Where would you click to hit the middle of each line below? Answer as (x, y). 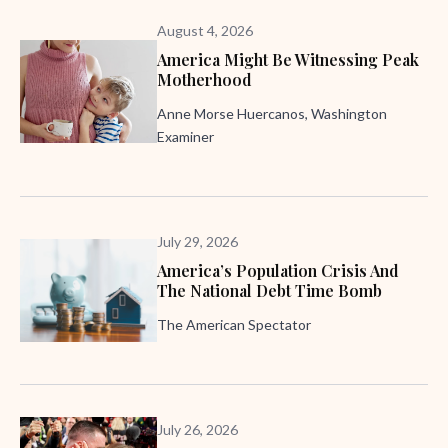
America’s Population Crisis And (278, 270)
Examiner (185, 136)
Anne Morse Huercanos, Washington (272, 113)
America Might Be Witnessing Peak (288, 59)
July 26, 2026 (197, 429)
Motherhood (204, 79)
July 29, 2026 (197, 241)
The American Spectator (234, 324)
